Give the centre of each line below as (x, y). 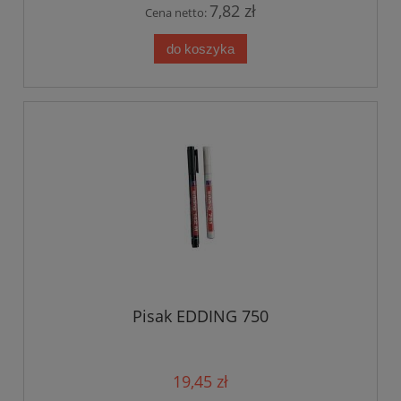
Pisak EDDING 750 (200, 316)
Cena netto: (177, 12)
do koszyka (200, 48)
